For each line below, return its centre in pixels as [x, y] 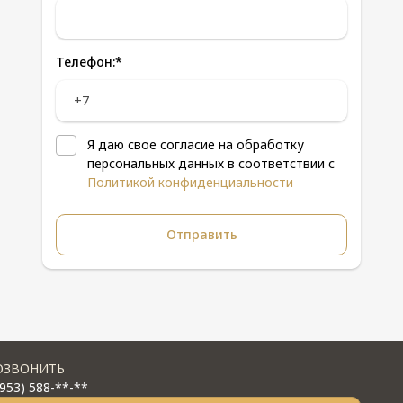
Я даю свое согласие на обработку [196, 144]
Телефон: [85, 61]
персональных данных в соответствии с [211, 163]
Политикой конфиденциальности [190, 182]
